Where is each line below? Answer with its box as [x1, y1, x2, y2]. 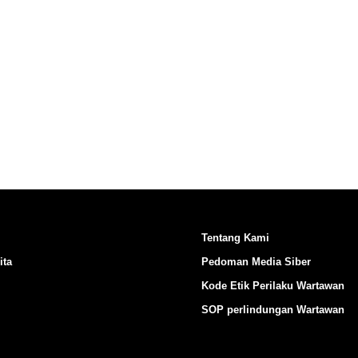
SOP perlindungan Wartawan [201, 303, 344, 316]
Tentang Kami [201, 231, 269, 244]
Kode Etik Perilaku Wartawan [201, 279, 344, 292]
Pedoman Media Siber [201, 255, 311, 268]
